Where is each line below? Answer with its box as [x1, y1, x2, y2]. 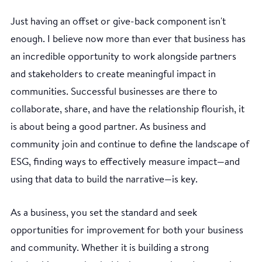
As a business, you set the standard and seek [11, 208, 197, 218]
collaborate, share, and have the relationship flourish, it [11, 104, 244, 115]
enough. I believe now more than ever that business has [11, 34, 246, 44]
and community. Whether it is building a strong [11, 243, 209, 253]
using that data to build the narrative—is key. [11, 174, 198, 185]
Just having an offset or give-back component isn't [11, 16, 226, 27]
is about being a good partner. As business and [11, 122, 206, 132]
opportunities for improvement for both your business [11, 225, 243, 236]
